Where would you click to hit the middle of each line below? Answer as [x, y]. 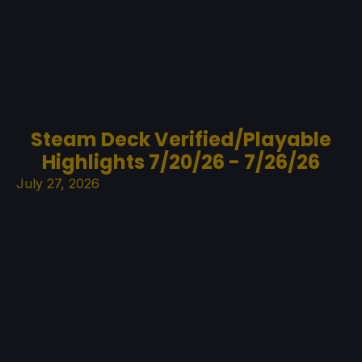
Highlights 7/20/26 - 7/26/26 [181, 162]
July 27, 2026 [58, 183]
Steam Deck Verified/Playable [181, 139]
